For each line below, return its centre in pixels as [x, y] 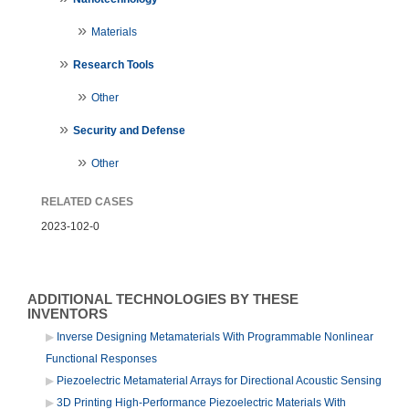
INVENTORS [68, 314]
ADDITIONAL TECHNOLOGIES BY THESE [163, 299]
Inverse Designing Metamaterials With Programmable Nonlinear [215, 336]
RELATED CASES [87, 201]
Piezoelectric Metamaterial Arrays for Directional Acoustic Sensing [219, 380]
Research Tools [114, 64]
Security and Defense [129, 130]
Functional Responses [101, 358]
